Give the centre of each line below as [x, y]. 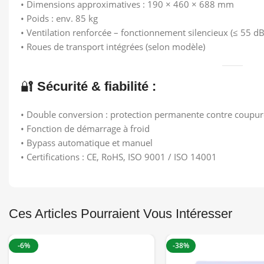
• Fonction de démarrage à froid [85, 128]
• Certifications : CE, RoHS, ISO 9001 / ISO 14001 [119, 157]
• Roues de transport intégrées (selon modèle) [113, 47]
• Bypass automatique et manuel [87, 143]
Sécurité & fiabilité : [97, 86]
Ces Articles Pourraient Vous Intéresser [121, 214]
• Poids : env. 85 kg [59, 18]
